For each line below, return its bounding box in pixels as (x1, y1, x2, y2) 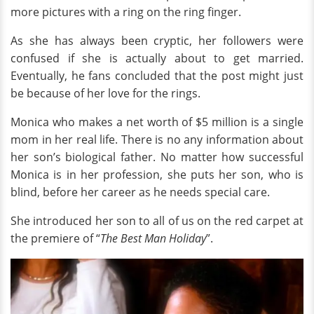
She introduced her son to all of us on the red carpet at (11, 213, 303, 229)
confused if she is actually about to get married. (11, 50, 303, 67)
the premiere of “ (11, 231, 100, 247)
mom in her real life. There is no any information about (11, 132, 303, 148)
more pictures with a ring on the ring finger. (11, 4, 241, 20)
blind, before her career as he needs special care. (11, 184, 270, 200)
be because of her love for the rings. (11, 86, 200, 102)
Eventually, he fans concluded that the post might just (11, 68, 303, 84)
